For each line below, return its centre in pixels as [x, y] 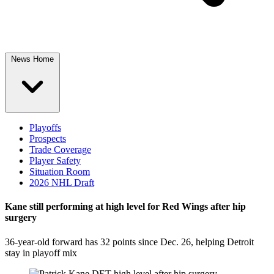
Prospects [48, 139]
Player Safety [55, 161]
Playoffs [45, 128]
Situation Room [60, 172]
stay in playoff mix [41, 253]
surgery [21, 218]
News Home [32, 59]
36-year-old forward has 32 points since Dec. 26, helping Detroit [129, 242]
